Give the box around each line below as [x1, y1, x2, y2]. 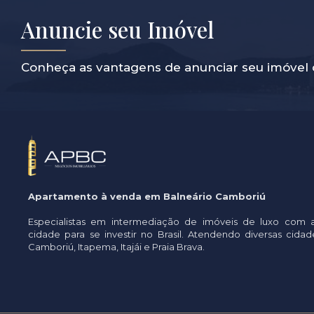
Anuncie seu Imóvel [21, 14, 214, 44]
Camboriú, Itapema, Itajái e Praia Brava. [28, 241, 205, 253]
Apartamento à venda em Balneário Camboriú [28, 191, 266, 203]
